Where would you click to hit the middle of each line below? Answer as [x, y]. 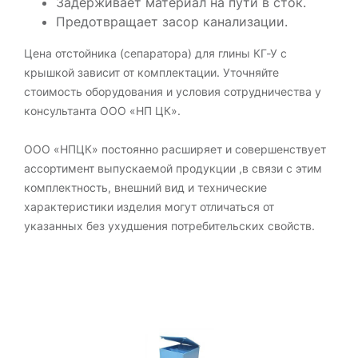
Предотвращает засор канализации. [172, 22]
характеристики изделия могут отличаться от [149, 207]
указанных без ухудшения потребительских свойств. [169, 226]
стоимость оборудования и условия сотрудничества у [173, 91]
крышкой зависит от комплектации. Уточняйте [151, 72]
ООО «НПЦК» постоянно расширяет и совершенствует [175, 149]
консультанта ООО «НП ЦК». [102, 111]
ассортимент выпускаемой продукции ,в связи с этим [173, 168]
